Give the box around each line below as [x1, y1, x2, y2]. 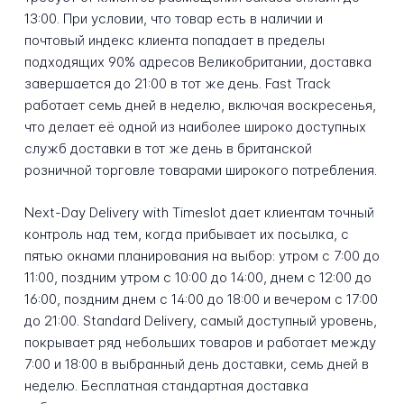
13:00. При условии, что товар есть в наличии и [23, 10, 323, 28]
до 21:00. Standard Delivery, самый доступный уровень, [23, 311, 377, 329]
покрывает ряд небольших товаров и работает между [23, 333, 376, 351]
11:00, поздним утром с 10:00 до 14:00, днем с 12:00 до [23, 268, 372, 286]
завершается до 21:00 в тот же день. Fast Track [23, 75, 331, 93]
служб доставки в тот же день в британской [23, 140, 312, 158]
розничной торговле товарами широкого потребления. [23, 161, 377, 179]
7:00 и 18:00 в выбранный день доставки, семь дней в [23, 354, 369, 372]
